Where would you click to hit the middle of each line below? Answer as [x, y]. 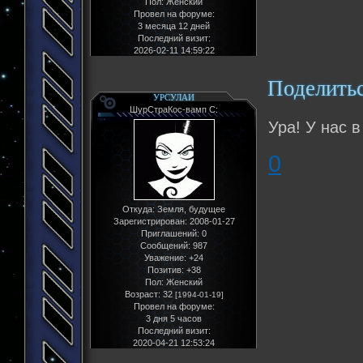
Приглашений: [170, 233]
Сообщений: [165, 245]
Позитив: [165, 269]
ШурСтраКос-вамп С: [174, 109]
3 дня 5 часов [174, 318]
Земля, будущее [190, 209]
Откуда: [139, 209]
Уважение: [165, 257]
